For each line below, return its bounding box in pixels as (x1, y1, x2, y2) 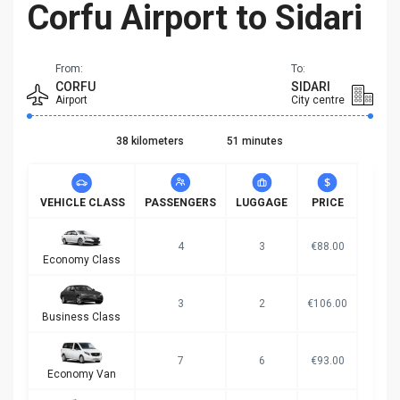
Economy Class (42, 253, 121, 266)
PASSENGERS (145, 196, 216, 209)
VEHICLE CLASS (37, 196, 125, 209)
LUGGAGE (236, 196, 287, 209)
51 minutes (226, 134, 283, 147)
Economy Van (46, 367, 116, 380)
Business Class (42, 310, 121, 323)
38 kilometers (115, 134, 184, 147)
